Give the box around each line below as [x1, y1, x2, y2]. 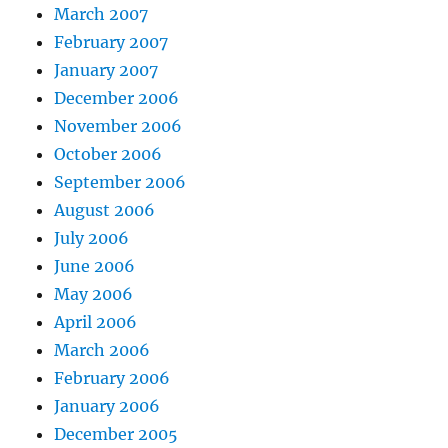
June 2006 [54, 256, 136, 277]
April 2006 [54, 312, 138, 333]
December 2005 [54, 424, 179, 445]
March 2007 [54, 4, 149, 25]
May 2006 [54, 284, 134, 305]
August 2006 [54, 200, 156, 221]
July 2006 [54, 228, 130, 249]
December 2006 [54, 88, 180, 109]
